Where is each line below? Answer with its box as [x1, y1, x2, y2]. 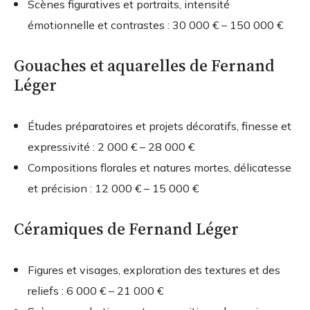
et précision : [28, 181, 95, 196]
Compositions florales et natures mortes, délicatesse [28, 161, 291, 175]
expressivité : [28, 140, 98, 154]
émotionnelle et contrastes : [28, 18, 172, 33]
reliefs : [28, 284, 66, 298]
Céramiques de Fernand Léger [14, 217, 239, 241]
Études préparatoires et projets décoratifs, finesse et [28, 119, 291, 134]
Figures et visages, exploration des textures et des [28, 263, 280, 277]
